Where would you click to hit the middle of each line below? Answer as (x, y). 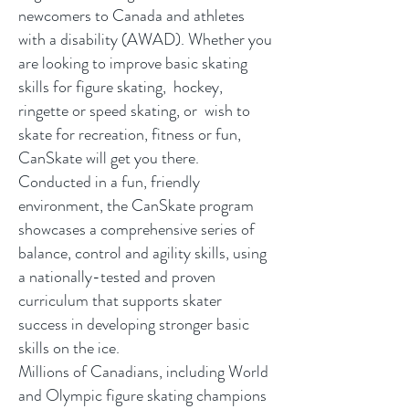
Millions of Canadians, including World (143, 372)
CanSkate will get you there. (109, 158)
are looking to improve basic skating (133, 63)
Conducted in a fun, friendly (109, 182)
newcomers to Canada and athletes (131, 16)
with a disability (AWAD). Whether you (145, 39)
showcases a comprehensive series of (136, 229)
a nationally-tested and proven (117, 277)
